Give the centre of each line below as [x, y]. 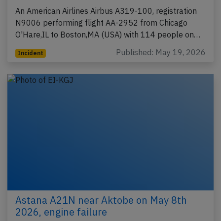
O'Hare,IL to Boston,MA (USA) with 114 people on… [108, 35]
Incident [30, 53]
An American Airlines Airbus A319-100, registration [106, 11]
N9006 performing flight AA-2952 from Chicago [101, 23]
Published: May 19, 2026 [161, 53]
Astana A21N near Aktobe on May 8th [101, 200]
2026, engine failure [61, 212]
